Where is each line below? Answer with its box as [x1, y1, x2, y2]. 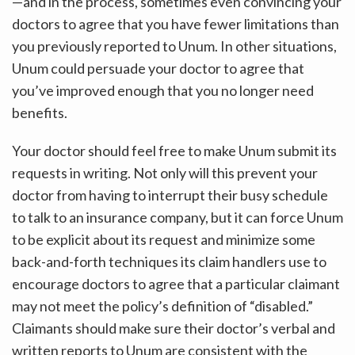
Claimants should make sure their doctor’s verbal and [12, 319, 335, 337]
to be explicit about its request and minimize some [12, 230, 315, 248]
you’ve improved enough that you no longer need [12, 81, 314, 99]
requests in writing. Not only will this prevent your [12, 163, 318, 181]
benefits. [12, 103, 67, 121]
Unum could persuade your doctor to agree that [12, 59, 304, 77]
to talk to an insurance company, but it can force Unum [12, 208, 343, 226]
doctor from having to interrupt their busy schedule [12, 185, 328, 204]
